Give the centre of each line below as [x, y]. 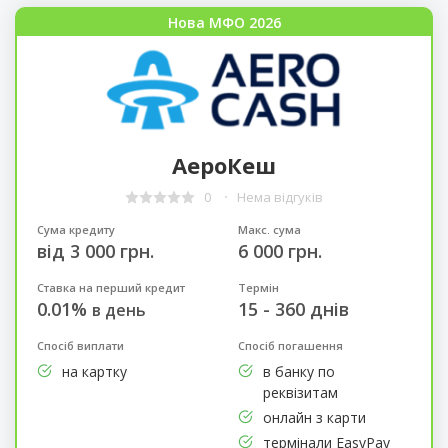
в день [118, 309]
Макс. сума [269, 229]
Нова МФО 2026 [224, 23]
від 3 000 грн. [95, 250]
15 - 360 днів [293, 308]
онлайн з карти [314, 417]
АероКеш [224, 164]
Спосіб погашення [290, 345]
